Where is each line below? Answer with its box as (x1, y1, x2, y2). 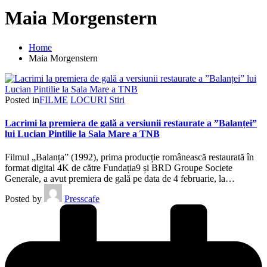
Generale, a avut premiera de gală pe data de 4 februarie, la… (5, 173, 235, 184)
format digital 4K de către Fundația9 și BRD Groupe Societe (5, 163, 232, 173)
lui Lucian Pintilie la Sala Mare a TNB (5, 129, 160, 139)
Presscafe (64, 194, 100, 204)
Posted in (5, 94, 39, 105)
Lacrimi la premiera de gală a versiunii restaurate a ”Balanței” (5, 118, 257, 129)
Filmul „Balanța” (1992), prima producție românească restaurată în (5, 152, 254, 163)
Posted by (5, 194, 42, 204)
